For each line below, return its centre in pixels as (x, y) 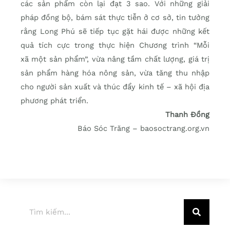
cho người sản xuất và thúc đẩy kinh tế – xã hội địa (115, 87)
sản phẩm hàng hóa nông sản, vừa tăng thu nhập (115, 73)
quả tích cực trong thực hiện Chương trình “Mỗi (115, 45)
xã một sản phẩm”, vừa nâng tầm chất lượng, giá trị (115, 59)
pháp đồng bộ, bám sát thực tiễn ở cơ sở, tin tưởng (115, 18)
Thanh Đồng (187, 115)
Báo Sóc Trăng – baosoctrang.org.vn (143, 129)
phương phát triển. (54, 101)
